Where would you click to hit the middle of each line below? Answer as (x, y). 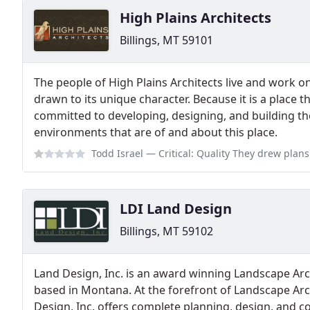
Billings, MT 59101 (166, 40)
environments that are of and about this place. (156, 132)
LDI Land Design (176, 209)
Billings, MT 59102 (166, 231)
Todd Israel (117, 153)
